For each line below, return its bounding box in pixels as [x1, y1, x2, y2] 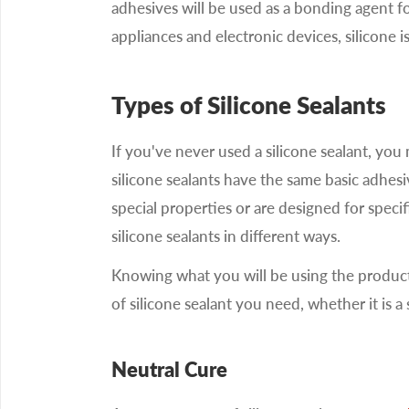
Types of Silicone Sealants [111, 89, 386, 120]
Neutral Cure [111, 356, 227, 382]
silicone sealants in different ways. [111, 226, 341, 246]
